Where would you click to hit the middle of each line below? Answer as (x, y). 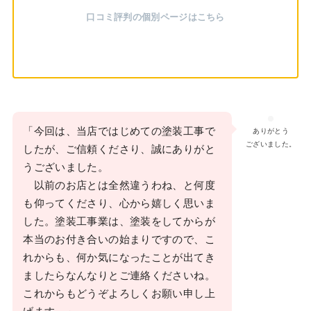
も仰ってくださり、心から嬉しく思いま (119, 204)
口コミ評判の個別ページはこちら (155, 17)
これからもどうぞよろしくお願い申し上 (119, 294)
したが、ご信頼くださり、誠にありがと (119, 150)
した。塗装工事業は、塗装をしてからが (119, 222)
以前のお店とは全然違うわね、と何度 (119, 186)
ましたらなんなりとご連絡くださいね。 (119, 276)
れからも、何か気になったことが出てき (119, 258)
